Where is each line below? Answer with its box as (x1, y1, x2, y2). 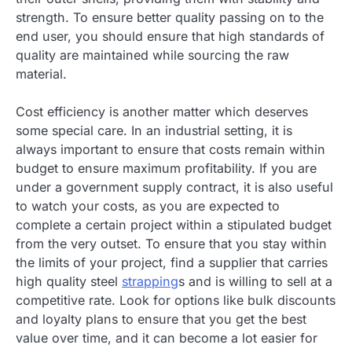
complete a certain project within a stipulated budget (16, 216, 332, 233)
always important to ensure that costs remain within (16, 141, 325, 157)
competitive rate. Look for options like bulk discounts (16, 291, 335, 308)
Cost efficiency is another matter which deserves (16, 103, 308, 119)
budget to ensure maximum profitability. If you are (16, 159, 317, 176)
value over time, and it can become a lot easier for (16, 329, 317, 346)
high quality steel (16, 273, 122, 289)
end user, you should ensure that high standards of (16, 27, 324, 44)
